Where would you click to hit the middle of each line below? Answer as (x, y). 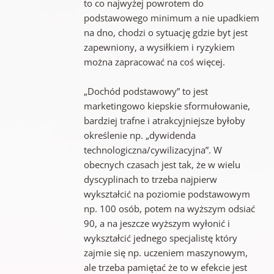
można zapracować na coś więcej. (154, 61)
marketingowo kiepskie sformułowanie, (167, 106)
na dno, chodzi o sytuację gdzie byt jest (165, 32)
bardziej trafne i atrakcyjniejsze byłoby (164, 120)
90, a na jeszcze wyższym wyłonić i (157, 223)
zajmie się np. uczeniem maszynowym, (165, 252)
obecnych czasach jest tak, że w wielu (162, 164)
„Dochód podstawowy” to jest (146, 91)
